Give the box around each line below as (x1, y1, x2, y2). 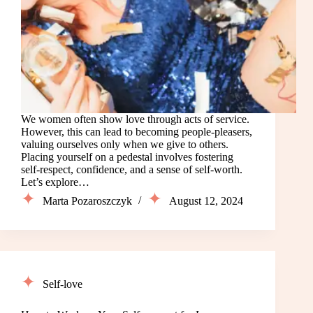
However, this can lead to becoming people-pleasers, (21, 126, 252, 138)
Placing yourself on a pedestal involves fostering (21, 151, 233, 163)
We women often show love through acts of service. (21, 113, 249, 126)
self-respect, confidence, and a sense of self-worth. (21, 163, 242, 176)
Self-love (43, 278, 82, 291)
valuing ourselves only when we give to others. (21, 138, 228, 151)
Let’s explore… (21, 176, 89, 189)
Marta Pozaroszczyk (43, 195, 132, 208)
